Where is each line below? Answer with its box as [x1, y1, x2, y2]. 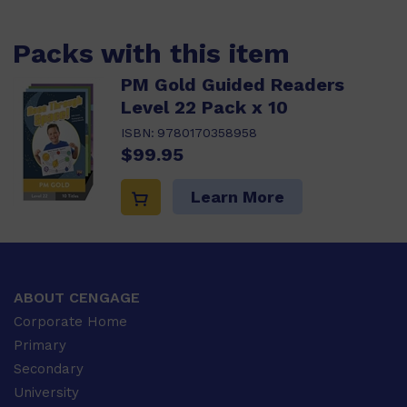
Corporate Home [14, 313, 127, 331]
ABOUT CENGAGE [14, 289, 140, 307]
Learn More [191, 187, 284, 206]
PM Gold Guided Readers [121, 74, 344, 95]
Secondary [14, 361, 84, 378]
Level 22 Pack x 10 [121, 96, 288, 118]
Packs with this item [13, 37, 290, 69]
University [14, 384, 79, 402]
